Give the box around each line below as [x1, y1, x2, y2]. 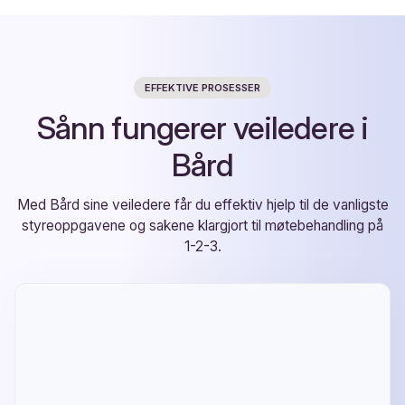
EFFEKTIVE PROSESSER [145, 80, 260, 94]
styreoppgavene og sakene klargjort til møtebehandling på [22, 217, 383, 235]
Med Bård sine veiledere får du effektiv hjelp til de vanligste [16, 196, 389, 214]
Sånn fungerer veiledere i [36, 108, 369, 147]
